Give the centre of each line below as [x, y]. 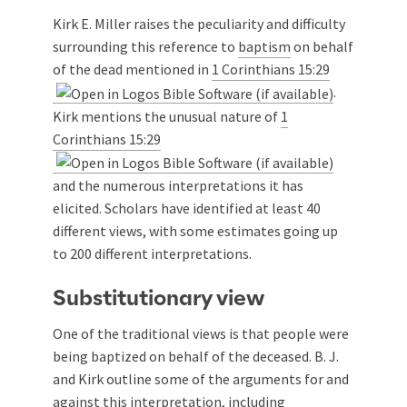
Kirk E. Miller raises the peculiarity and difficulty [199, 23]
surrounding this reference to [145, 46]
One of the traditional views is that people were [201, 334]
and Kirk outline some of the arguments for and [201, 379]
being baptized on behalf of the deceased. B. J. [196, 357]
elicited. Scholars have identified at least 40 [187, 208]
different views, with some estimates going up [195, 231]
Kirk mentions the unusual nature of [167, 116]
